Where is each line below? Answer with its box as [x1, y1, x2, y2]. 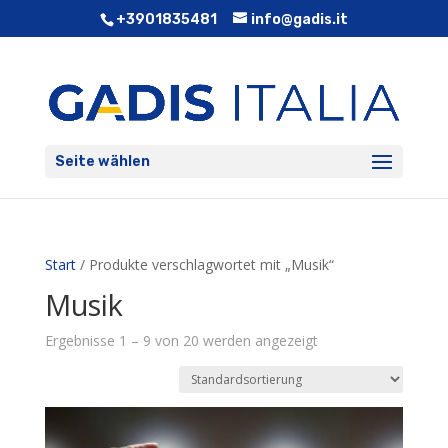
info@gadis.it [250, 10, 348, 28]
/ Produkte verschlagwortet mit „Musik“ [75, 255, 334, 274]
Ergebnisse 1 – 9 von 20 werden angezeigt [44, 331, 318, 350]
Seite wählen [54, 152, 150, 170]
